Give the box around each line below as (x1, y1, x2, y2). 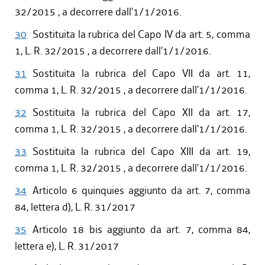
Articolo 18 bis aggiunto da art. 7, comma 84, (33, 223, 250, 237)
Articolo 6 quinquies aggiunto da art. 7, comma (33, 184, 250, 198)
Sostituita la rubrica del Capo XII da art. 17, (33, 106, 250, 119)
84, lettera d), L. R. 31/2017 (15, 201, 135, 214)
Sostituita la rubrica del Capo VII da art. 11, (33, 67, 250, 80)
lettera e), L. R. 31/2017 (15, 240, 119, 253)
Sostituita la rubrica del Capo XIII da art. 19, (33, 145, 250, 159)
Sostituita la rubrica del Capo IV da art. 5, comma (33, 28, 250, 41)
